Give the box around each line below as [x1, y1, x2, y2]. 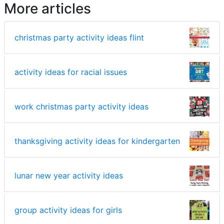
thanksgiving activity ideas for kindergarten [14, 136, 180, 146]
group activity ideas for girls [14, 205, 122, 215]
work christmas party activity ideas [14, 101, 148, 112]
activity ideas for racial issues [14, 67, 127, 77]
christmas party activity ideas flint [14, 32, 144, 43]
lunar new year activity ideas [14, 170, 123, 181]
